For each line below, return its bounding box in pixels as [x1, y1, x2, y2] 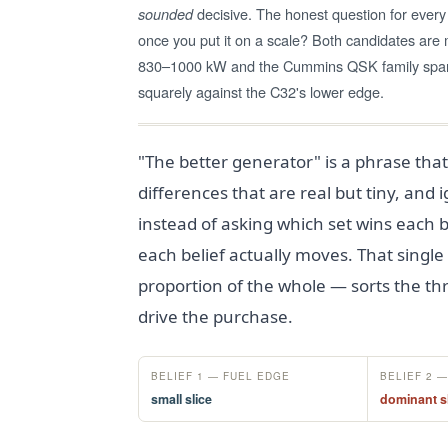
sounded [138, 3, 193, 24]
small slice [151, 389, 212, 408]
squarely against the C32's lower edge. [138, 80, 384, 102]
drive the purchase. [138, 304, 293, 328]
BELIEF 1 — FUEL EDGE [151, 368, 290, 383]
